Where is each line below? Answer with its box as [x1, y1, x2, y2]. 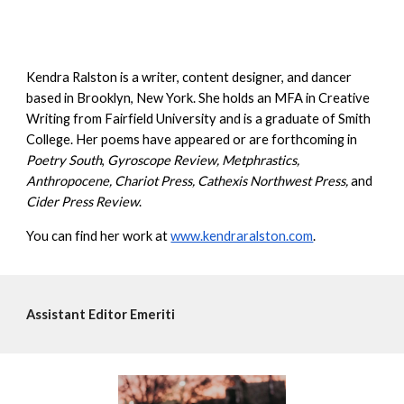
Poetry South [26, 152, 103, 169]
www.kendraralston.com [170, 228, 314, 244]
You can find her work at [26, 228, 171, 244]
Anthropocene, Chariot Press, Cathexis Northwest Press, [26, 173, 352, 189]
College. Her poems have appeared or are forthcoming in [26, 132, 358, 148]
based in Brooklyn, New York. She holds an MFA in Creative [26, 90, 371, 106]
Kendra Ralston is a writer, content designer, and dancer [26, 69, 353, 86]
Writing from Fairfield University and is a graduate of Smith [26, 111, 372, 127]
